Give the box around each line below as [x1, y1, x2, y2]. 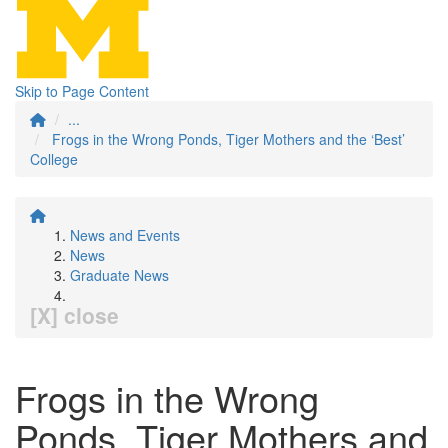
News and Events [70, 225, 180, 245]
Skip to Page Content [15, 81, 149, 101]
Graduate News [70, 265, 169, 285]
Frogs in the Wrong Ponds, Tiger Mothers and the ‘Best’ [52, 129, 405, 149]
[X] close [30, 300, 119, 330]
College [30, 149, 78, 169]
